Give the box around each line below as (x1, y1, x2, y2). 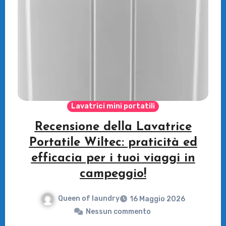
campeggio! (80, 167, 146, 180)
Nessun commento (85, 207, 151, 216)
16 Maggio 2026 (130, 194, 185, 203)
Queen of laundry (58, 194, 120, 203)
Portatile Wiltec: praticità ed (29, 136, 197, 149)
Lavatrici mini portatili (71, 101, 155, 110)
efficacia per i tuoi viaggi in (31, 152, 195, 164)
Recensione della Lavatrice (34, 121, 192, 133)
